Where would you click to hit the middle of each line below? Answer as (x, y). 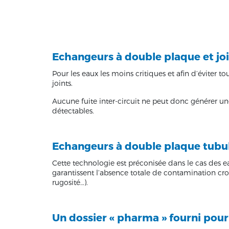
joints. (62, 83)
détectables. (73, 110)
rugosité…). (70, 182)
